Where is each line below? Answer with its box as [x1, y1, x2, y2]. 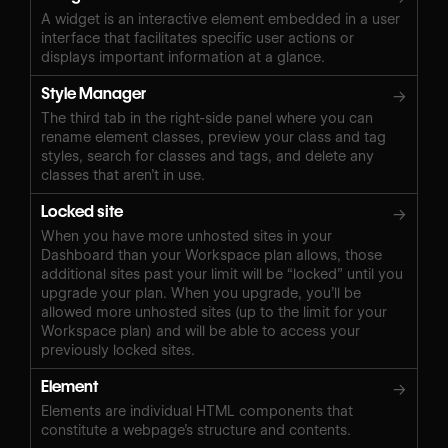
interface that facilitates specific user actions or [41, 29, 354, 46]
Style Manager [41, 83, 146, 103]
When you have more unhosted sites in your [41, 227, 332, 244]
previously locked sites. [41, 341, 195, 358]
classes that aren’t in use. [41, 166, 205, 183]
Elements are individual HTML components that [41, 402, 353, 419]
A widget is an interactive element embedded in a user [41, 10, 400, 27]
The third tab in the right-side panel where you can [41, 109, 373, 126]
